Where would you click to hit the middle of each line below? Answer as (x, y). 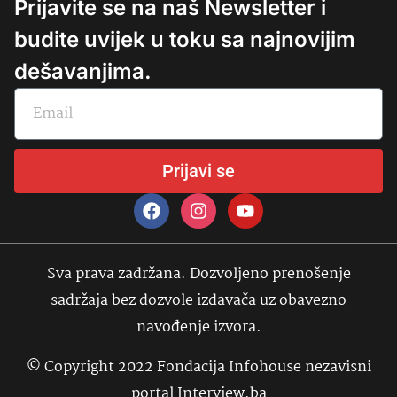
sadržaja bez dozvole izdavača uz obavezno (198, 301)
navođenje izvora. (198, 328)
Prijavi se (198, 171)
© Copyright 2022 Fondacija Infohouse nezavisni (198, 367)
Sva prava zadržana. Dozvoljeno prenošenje (198, 275)
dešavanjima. (83, 72)
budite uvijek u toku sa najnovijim (185, 40)
